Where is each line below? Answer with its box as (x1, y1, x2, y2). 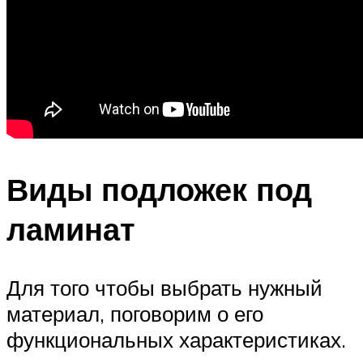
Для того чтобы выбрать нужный (6, 275, 322, 301)
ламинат (6, 209, 135, 250)
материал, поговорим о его (6, 301, 263, 327)
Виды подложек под (6, 169, 312, 210)
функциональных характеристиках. (6, 327, 346, 353)
